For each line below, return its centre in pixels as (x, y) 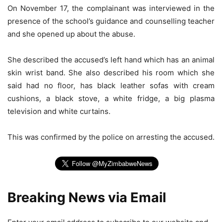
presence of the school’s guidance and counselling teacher (111, 21)
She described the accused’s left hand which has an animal (111, 60)
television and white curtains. (59, 111)
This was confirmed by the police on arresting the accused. (111, 137)
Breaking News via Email (87, 198)
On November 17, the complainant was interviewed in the (111, 8)
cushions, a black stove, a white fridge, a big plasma (111, 99)
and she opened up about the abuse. (71, 34)
